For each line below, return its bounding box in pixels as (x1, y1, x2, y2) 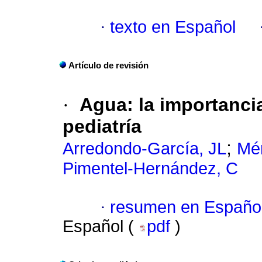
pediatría (63, 116, 142, 137)
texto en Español (110, 18, 236, 37)
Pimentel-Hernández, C (63, 159, 238, 178)
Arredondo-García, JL (63, 139, 226, 158)
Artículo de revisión (68, 61, 149, 71)
